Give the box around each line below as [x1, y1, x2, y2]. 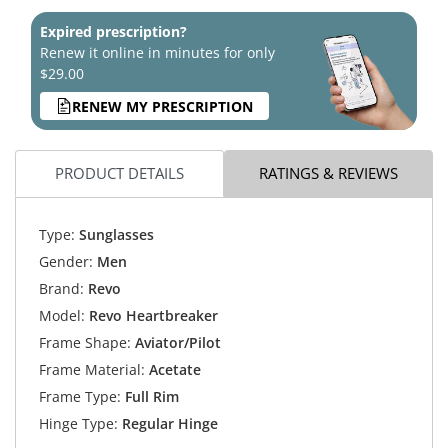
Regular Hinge [117, 413, 218, 433]
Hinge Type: [38, 413, 118, 433]
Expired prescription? [40, 22, 187, 42]
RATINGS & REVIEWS [259, 163, 398, 184]
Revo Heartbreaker [88, 305, 218, 325]
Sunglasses [74, 224, 154, 244]
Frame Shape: [38, 332, 131, 352]
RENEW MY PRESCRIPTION [72, 96, 253, 116]
